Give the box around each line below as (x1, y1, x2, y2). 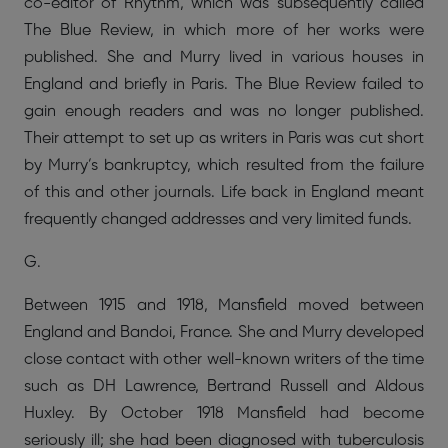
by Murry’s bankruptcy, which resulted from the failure (24, 157, 424, 174)
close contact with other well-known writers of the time (24, 351, 424, 368)
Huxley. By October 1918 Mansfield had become (24, 405, 424, 422)
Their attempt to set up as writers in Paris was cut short (24, 130, 424, 147)
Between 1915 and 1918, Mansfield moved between (24, 297, 424, 314)
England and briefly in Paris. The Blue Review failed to (24, 76, 424, 93)
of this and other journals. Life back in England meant (24, 184, 424, 201)
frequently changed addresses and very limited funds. (24, 211, 412, 228)
